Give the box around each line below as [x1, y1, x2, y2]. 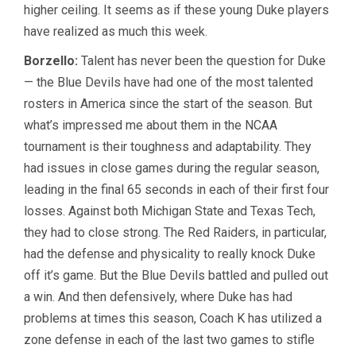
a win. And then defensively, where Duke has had [24, 289, 292, 305]
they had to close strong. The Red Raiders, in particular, [24, 225, 327, 241]
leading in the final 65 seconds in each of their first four [24, 182, 329, 198]
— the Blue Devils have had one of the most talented [24, 75, 313, 91]
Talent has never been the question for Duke [78, 53, 326, 69]
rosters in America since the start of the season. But [24, 96, 312, 112]
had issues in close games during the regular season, [24, 161, 319, 176]
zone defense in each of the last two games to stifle [24, 332, 315, 348]
